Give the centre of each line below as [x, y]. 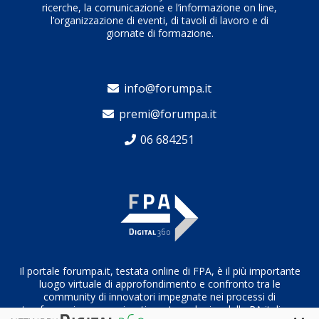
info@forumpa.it [167, 88]
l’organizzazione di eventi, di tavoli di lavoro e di [159, 20]
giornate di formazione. [159, 33]
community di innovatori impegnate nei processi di [159, 297]
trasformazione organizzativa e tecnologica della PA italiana [159, 310]
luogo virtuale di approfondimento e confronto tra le [159, 284]
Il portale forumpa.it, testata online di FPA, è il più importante [159, 271]
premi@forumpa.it [167, 114]
